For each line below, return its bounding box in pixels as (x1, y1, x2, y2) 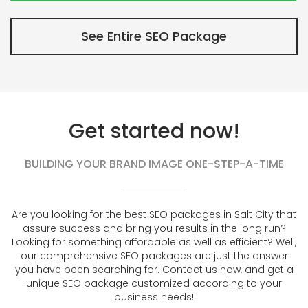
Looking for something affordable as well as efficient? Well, (12, 235, 296, 250)
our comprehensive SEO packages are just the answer (20, 249, 288, 263)
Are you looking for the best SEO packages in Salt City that (12, 208, 296, 222)
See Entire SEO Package (81, 27, 227, 45)
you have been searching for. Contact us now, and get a (14, 263, 294, 277)
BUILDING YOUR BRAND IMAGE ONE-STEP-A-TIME (24, 156, 284, 173)
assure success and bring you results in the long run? (22, 221, 286, 236)
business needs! (114, 290, 194, 305)
